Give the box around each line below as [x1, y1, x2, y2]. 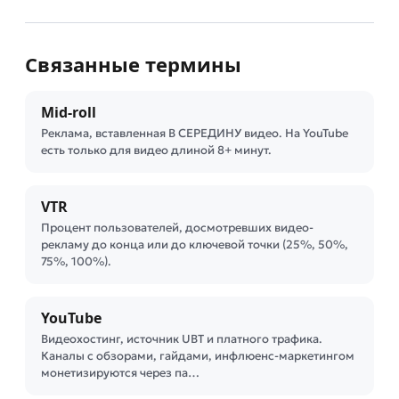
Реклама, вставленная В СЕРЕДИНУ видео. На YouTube [41, 126, 348, 141]
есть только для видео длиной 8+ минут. [41, 142, 272, 158]
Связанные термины [25, 51, 241, 77]
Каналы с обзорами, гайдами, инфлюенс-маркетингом [41, 348, 354, 363]
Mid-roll [41, 102, 96, 122]
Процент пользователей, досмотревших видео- [41, 220, 313, 235]
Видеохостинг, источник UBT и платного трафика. [41, 331, 322, 346]
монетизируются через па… [41, 365, 199, 380]
